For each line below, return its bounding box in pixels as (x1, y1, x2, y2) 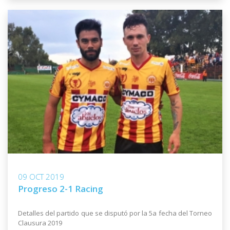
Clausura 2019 (18, 218, 62, 227)
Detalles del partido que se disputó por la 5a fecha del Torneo (18, 208, 212, 218)
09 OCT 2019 (18, 171, 64, 182)
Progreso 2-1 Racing (18, 182, 103, 195)
